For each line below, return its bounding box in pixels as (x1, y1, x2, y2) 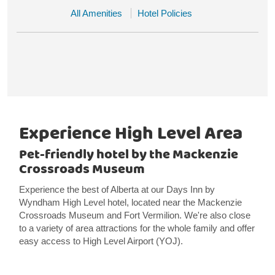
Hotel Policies (137, 8, 192, 18)
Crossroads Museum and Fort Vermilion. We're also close (18, 210, 250, 220)
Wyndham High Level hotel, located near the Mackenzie (18, 197, 242, 207)
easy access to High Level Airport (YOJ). (18, 236, 183, 246)
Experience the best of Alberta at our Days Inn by (18, 184, 215, 195)
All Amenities (71, 8, 122, 18)
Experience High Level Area (18, 120, 242, 148)
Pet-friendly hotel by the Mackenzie (18, 144, 238, 165)
